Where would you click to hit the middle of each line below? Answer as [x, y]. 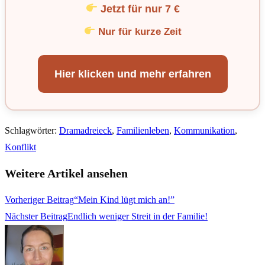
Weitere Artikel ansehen [66, 174]
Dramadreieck [85, 130]
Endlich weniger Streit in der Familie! [138, 216]
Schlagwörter [30, 130]
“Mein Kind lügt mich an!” [124, 199]
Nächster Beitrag [36, 216]
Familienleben [143, 130]
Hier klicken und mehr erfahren [132, 74]
